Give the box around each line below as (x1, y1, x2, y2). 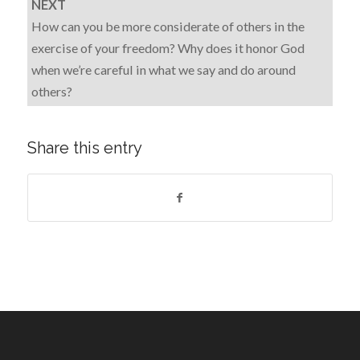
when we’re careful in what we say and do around (31, 61, 296, 77)
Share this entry (27, 137, 142, 157)
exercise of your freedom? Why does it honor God (31, 39, 305, 55)
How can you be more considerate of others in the (31, 18, 305, 34)
